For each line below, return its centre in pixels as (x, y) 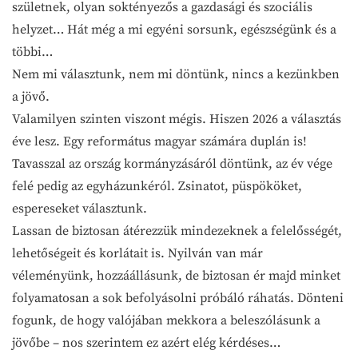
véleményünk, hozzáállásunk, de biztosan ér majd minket (176, 275)
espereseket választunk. (80, 208)
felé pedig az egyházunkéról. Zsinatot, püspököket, (157, 186)
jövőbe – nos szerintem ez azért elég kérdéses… (146, 342)
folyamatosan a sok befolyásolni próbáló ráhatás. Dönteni (178, 298)
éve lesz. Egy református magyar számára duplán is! (159, 141)
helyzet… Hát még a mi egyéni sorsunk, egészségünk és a (174, 29)
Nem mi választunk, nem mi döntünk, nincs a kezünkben (176, 74)
